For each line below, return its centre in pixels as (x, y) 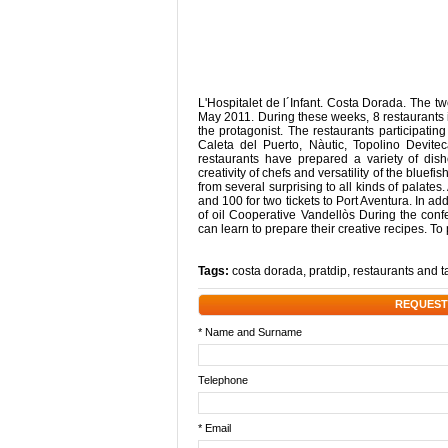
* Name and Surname (250, 332)
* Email (214, 428)
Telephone (223, 380)
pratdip (328, 271)
